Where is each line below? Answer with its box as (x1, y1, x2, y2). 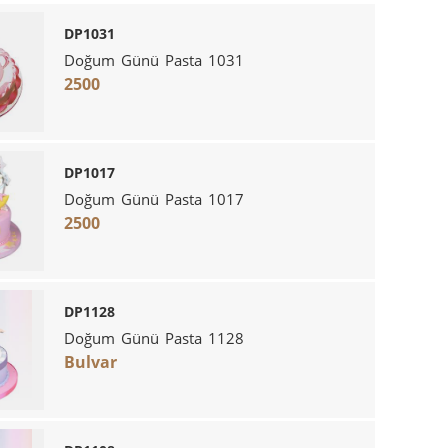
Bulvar (63, 350, 117, 373)
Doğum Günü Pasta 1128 (63, 327, 244, 348)
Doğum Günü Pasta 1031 (63, 49, 244, 70)
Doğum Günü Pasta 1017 (63, 188, 244, 209)
